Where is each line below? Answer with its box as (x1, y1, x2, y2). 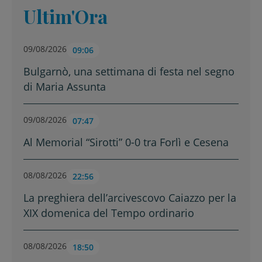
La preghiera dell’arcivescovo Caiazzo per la (23, 191, 236, 205)
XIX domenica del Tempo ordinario (23, 206, 194, 220)
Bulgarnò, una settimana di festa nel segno (23, 64, 235, 79)
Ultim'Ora (23, 4, 108, 29)
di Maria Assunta (23, 80, 106, 94)
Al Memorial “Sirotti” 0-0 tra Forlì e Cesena (23, 135, 229, 150)
